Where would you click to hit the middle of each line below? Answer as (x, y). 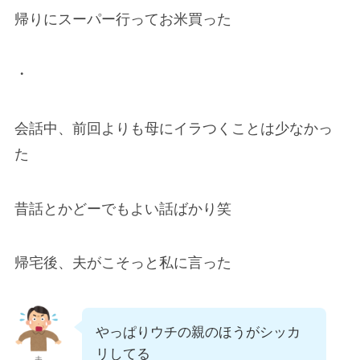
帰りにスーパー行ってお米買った (123, 20)
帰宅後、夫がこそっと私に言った (123, 263)
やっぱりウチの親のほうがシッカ (198, 333)
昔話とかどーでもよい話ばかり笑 (123, 209)
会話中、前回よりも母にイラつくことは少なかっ (173, 128)
